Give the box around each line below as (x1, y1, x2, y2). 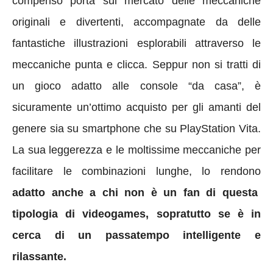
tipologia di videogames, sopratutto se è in (12, 207, 261, 220)
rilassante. (12, 250, 66, 263)
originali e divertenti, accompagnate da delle (12, 15, 261, 28)
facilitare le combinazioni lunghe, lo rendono (12, 165, 261, 177)
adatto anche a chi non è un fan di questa (12, 186, 258, 199)
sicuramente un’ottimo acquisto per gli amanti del (12, 101, 261, 113)
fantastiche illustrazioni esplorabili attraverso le (12, 37, 261, 49)
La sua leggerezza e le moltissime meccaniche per (12, 143, 261, 156)
